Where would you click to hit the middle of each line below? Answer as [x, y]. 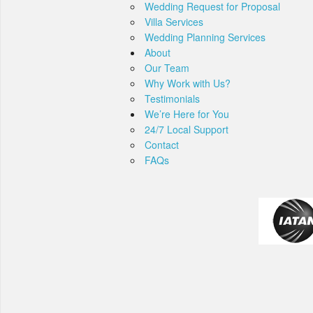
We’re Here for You [187, 114]
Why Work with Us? [188, 83]
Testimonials [172, 99]
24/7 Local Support [187, 130]
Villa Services [174, 22]
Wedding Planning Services [205, 37]
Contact [162, 145]
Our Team [167, 68]
